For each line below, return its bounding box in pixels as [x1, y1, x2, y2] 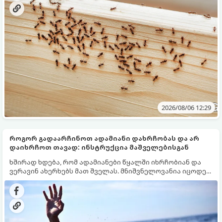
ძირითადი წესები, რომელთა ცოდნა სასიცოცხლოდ [9, 175, 191, 184]
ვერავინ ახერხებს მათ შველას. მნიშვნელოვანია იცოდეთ [9, 166, 212, 175]
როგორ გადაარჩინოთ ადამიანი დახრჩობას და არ [9, 134, 199, 143]
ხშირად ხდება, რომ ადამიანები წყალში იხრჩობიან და [9, 158, 201, 166]
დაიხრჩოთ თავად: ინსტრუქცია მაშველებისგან [9, 143, 189, 152]
